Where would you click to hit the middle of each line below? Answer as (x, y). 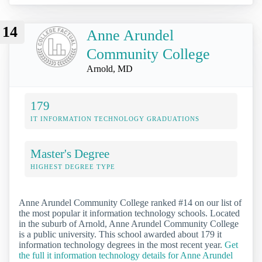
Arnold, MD (110, 68)
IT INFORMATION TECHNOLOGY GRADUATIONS (115, 118)
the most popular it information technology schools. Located (129, 213)
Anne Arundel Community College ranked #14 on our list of (130, 202)
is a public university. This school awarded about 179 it (120, 234)
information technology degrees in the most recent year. (122, 244)
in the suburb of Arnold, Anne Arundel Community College (129, 223)
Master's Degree (70, 153)
